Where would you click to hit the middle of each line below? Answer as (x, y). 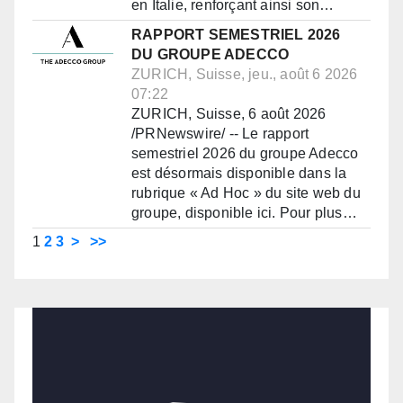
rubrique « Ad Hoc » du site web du (246, 193)
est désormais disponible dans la (239, 174)
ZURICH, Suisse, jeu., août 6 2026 (245, 75)
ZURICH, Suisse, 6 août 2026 (229, 114)
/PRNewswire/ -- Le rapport (220, 134)
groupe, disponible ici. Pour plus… (244, 213)
